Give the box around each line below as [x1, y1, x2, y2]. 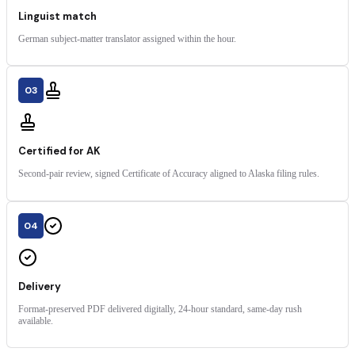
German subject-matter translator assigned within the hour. [18, 33, 236, 44]
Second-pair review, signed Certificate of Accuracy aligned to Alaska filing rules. [18, 169, 319, 179]
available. [18, 315, 53, 326]
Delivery [18, 279, 61, 293]
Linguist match [18, 9, 97, 23]
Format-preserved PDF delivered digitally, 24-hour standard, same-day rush [18, 303, 302, 314]
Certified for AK [18, 144, 101, 158]
